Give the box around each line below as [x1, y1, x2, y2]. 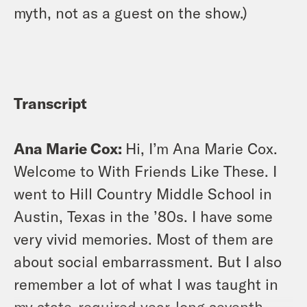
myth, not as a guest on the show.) [14, 3, 247, 21]
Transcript [14, 93, 87, 112]
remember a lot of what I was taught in [14, 274, 278, 293]
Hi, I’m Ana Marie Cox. [125, 138, 278, 157]
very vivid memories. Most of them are [14, 229, 273, 247]
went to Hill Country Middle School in [14, 184, 272, 202]
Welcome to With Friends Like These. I [14, 161, 277, 180]
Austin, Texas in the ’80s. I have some [14, 206, 273, 225]
